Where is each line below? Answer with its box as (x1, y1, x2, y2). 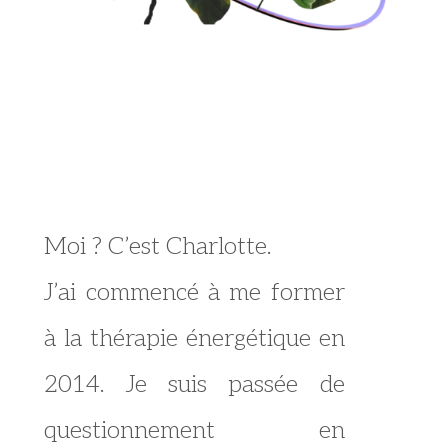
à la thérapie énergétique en (44, 324, 345, 354)
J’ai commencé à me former (44, 278, 345, 308)
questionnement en (44, 416, 345, 446)
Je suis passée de (125, 370, 345, 400)
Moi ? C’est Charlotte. (44, 232, 272, 262)
